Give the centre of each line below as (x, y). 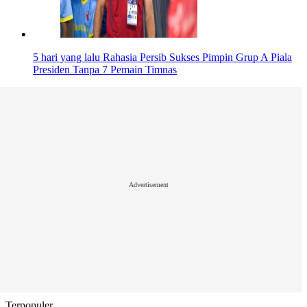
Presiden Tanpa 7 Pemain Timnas (105, 70)
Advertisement (149, 184)
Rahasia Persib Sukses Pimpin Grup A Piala (197, 58)
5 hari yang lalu (66, 58)
